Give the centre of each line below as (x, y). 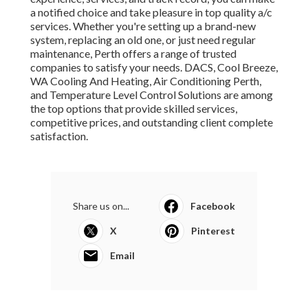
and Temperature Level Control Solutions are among (152, 95)
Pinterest (213, 231)
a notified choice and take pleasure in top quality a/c (151, 12)
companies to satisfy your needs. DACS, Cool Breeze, (154, 67)
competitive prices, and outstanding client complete (152, 122)
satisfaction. (59, 136)
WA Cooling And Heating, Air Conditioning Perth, (146, 81)
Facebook (213, 206)
